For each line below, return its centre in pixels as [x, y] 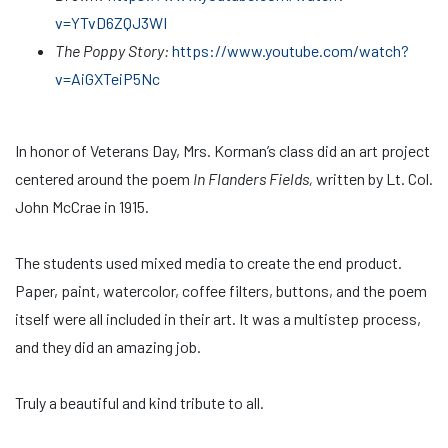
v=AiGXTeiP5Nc [107, 78]
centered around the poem [104, 178]
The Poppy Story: [112, 50]
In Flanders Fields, [254, 178]
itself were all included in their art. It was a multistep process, [218, 318]
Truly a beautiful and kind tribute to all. [139, 402]
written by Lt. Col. [374, 178]
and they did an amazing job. [108, 346]
